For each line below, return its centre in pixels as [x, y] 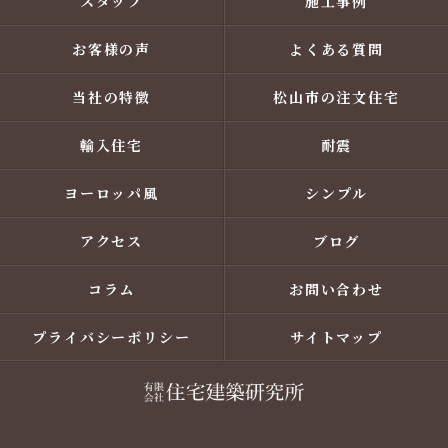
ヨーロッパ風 [111, 193]
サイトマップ [336, 337]
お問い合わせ [336, 289]
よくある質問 [336, 49]
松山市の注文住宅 [336, 97]
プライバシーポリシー [111, 337]
